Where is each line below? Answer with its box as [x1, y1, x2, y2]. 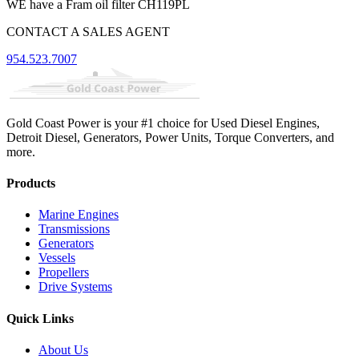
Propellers [38, 265, 89, 280]
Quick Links [6, 311, 74, 325]
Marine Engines [38, 208, 119, 222]
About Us [38, 342, 88, 357]
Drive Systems [38, 280, 112, 294]
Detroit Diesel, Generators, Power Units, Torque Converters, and [6, 130, 334, 144]
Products [6, 176, 55, 191]
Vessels [38, 251, 75, 265]
